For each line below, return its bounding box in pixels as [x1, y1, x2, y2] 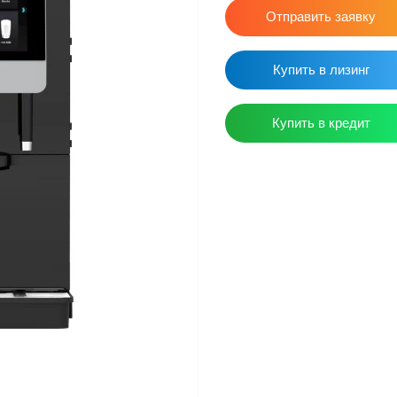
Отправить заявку [266, 9, 377, 24]
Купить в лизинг [272, 62, 370, 77]
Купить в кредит [271, 115, 370, 130]
